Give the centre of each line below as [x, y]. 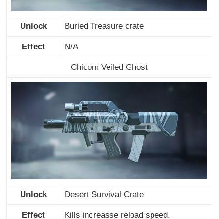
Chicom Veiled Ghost [109, 67]
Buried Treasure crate [104, 26]
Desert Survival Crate [104, 194]
